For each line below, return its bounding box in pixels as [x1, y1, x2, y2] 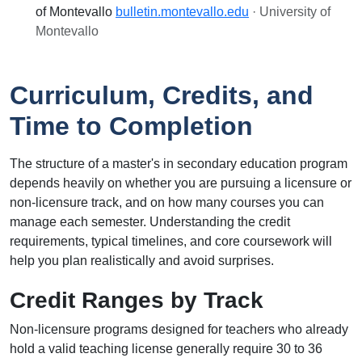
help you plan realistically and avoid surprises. [10, 254, 274, 267]
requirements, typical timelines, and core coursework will [10, 234, 332, 248]
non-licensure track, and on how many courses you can [10, 196, 324, 209]
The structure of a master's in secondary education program [10, 157, 347, 170]
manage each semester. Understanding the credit [10, 215, 290, 229]
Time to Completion [10, 112, 253, 141]
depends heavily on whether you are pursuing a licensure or [10, 176, 351, 190]
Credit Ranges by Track [10, 288, 263, 313]
